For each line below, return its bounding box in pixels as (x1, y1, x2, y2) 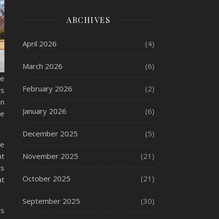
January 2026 (22, 106, 66, 116)
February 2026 (22, 84, 72, 93)
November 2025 (22, 151, 78, 161)
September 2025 (22, 196, 80, 206)
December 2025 (22, 129, 78, 138)
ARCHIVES (66, 15, 110, 25)
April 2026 (22, 39, 57, 48)
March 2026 (22, 61, 63, 71)
